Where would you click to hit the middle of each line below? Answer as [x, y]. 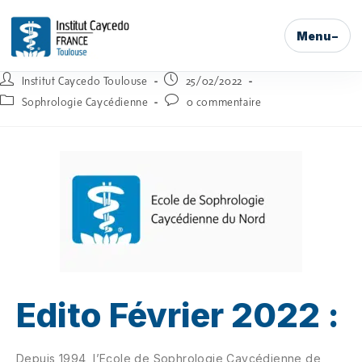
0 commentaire [224, 102]
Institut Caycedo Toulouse [84, 81]
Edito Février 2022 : [178, 315]
